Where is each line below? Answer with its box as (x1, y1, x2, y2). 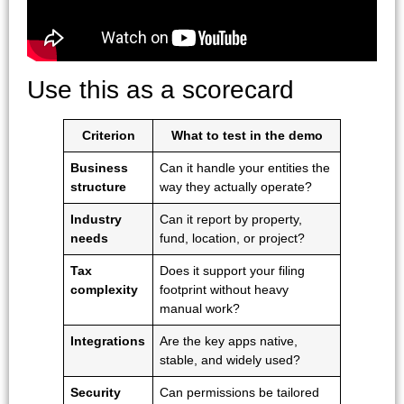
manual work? (160, 300, 241, 316)
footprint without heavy (160, 281, 289, 297)
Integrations (70, 333, 146, 348)
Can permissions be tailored (160, 384, 320, 399)
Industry (70, 211, 123, 226)
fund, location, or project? (160, 230, 306, 245)
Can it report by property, (160, 211, 303, 226)
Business (70, 160, 129, 175)
